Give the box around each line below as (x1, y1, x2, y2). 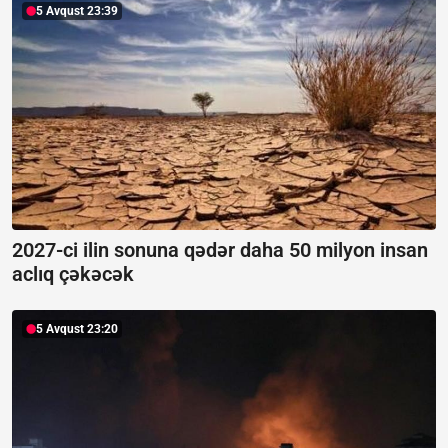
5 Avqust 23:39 (36, 3, 118, 18)
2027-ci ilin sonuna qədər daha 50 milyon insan (12, 238, 428, 263)
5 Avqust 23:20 (36, 322, 118, 337)
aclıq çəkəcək (12, 262, 134, 287)
